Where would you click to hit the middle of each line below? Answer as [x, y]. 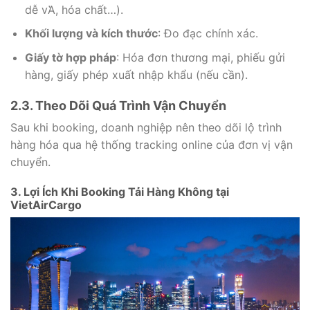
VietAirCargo [46, 204]
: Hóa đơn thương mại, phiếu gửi [200, 57]
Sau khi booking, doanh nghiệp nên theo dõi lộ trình [146, 127]
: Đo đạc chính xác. [208, 34]
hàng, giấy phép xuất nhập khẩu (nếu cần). [136, 75]
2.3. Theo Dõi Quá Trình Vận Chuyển [118, 105]
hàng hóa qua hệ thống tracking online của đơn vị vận [152, 144]
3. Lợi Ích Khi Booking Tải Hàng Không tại [120, 191]
